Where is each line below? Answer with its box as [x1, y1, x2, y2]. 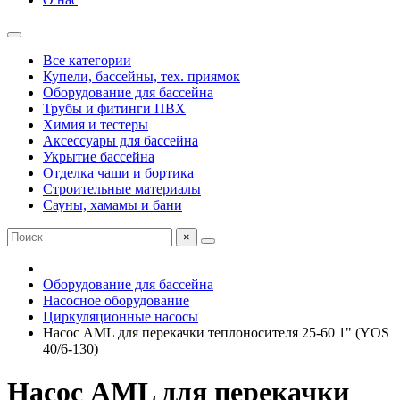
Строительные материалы [43, 181, 201, 196]
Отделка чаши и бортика [43, 165, 194, 180]
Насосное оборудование [43, 293, 189, 308]
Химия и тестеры [43, 117, 148, 132]
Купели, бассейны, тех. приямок [43, 69, 240, 84]
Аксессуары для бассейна [43, 133, 198, 148]
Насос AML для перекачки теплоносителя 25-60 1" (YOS [43, 325, 389, 340]
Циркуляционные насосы [43, 309, 198, 324]
